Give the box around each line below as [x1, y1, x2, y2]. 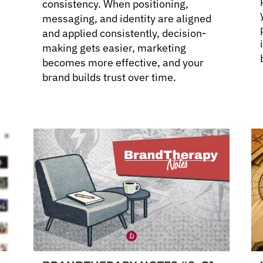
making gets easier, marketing [42, 41, 187, 55]
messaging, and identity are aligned [42, 12, 212, 26]
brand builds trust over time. [42, 70, 177, 85]
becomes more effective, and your [42, 56, 204, 70]
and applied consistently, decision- [42, 26, 207, 41]
